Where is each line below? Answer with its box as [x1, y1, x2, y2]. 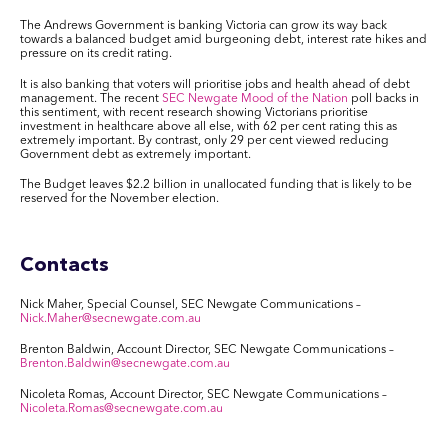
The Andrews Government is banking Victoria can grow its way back [20, 19, 387, 32]
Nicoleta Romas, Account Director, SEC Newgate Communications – [20, 388, 387, 401]
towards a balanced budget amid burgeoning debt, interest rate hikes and [20, 33, 427, 46]
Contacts [20, 255, 109, 276]
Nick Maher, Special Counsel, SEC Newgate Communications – [20, 298, 361, 311]
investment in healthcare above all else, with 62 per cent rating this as [20, 120, 397, 133]
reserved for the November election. [20, 193, 219, 206]
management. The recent [20, 92, 162, 105]
